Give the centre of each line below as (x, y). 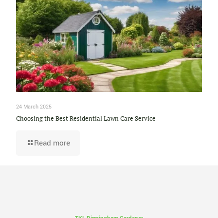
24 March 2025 (34, 107)
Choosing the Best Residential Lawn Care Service (86, 118)
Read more (52, 143)
